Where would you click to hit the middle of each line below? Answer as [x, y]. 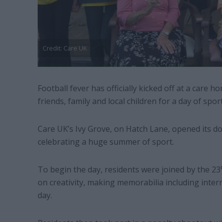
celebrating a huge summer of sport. [108, 142]
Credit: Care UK [64, 48]
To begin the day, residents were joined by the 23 [129, 170]
